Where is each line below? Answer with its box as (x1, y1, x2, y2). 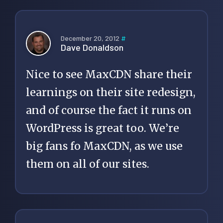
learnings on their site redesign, (26, 86, 196, 100)
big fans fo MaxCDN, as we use (26, 139, 183, 153)
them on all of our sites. (26, 157, 149, 171)
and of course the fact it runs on (26, 104, 192, 117)
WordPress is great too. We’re (26, 121, 179, 135)
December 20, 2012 (61, 33, 121, 42)
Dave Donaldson (61, 41, 123, 53)
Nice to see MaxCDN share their (26, 68, 192, 82)
